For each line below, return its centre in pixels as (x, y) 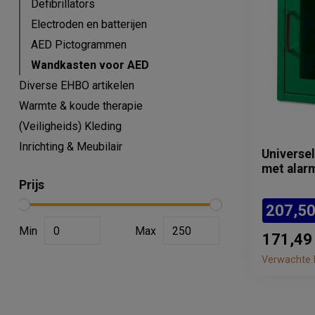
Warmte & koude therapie (81, 106)
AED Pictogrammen (79, 45)
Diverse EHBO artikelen (77, 85)
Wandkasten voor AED (90, 65)
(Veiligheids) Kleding (70, 126)
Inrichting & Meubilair (71, 147)
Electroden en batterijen (89, 24)
